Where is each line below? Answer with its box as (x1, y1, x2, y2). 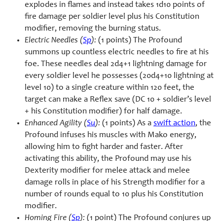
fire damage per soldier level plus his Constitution (25, 12, 199, 21)
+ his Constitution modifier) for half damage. (25, 107, 182, 116)
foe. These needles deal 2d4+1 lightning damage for (25, 60, 207, 69)
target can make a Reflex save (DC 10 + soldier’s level (25, 95, 211, 104)
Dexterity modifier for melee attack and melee (25, 166, 190, 175)
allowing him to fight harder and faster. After (25, 143, 183, 151)
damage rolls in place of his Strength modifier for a (25, 178, 205, 187)
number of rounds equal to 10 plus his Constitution (25, 190, 203, 199)
